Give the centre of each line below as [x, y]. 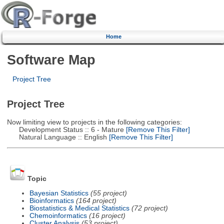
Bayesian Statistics [59, 193]
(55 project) [108, 193]
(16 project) [107, 215]
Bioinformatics [51, 200]
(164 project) [96, 200]
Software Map [51, 59]
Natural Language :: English [57, 137]
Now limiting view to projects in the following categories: [94, 122]
